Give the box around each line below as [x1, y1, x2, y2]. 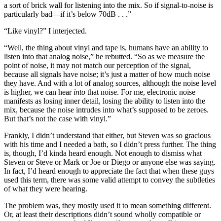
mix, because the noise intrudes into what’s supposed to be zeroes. [4, 105, 209, 114]
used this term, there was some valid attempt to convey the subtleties [4, 175, 215, 184]
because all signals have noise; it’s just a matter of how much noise [4, 70, 210, 78]
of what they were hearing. [4, 184, 87, 193]
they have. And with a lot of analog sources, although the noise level [4, 78, 216, 87]
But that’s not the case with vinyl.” [4, 114, 111, 123]
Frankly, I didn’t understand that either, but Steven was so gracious [4, 131, 211, 140]
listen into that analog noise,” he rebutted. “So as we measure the [4, 52, 205, 61]
